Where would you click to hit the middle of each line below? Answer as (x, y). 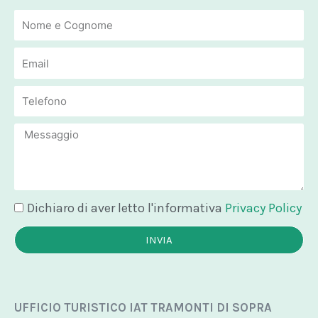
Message (42, 133)
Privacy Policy (263, 208)
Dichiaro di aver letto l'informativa (126, 208)
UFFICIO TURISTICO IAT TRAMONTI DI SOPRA (143, 308)
